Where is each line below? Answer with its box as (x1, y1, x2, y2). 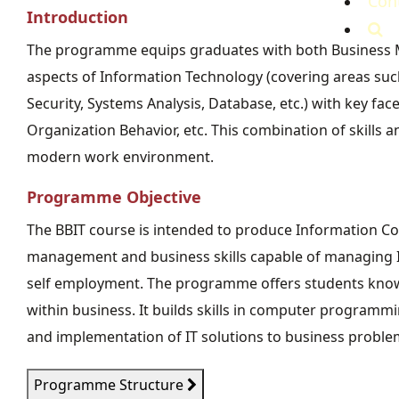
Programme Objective (27, 186, 201, 208)
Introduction (27, 6, 128, 28)
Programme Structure (34, 375, 187, 395)
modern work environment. (27, 147, 214, 167)
